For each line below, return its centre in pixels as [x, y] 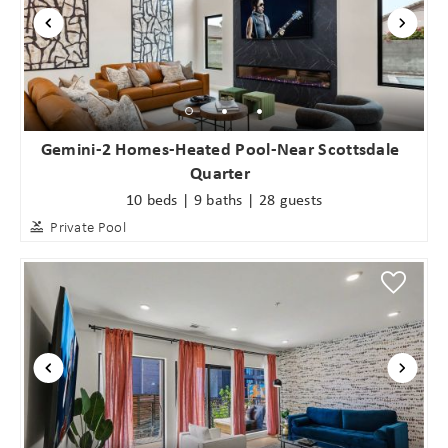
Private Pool [88, 226]
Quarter [220, 173]
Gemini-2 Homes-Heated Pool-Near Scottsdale [220, 149]
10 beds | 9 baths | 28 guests [224, 198]
